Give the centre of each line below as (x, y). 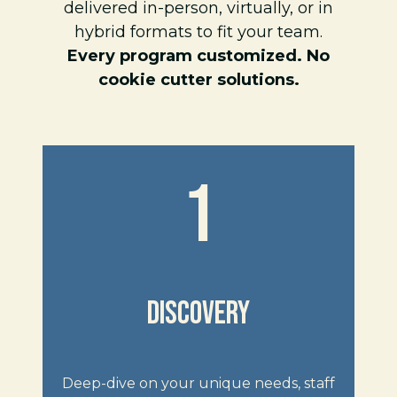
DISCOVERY (198, 314)
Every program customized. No (198, 56)
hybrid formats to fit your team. (198, 32)
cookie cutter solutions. (198, 80)
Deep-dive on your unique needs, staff (198, 383)
